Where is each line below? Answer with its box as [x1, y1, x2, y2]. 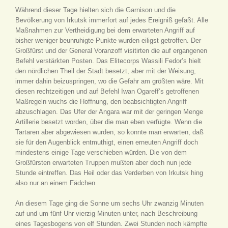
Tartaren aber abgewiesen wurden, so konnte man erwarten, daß [15, 128, 204, 136]
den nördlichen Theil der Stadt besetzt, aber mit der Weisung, [15, 67, 196, 75]
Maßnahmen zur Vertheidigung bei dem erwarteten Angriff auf [15, 26, 195, 34]
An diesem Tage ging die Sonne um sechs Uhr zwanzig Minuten [15, 199, 204, 207]
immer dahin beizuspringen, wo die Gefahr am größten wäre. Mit [15, 77, 204, 85]
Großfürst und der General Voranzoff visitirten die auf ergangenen [15, 47, 207, 54]
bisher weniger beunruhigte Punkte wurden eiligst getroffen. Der [15, 37, 201, 44]
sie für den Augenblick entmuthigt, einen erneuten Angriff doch [15, 138, 198, 146]
